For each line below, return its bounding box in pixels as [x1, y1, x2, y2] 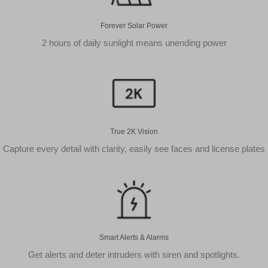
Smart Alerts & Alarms [99, 233, 169, 242]
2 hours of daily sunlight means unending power [41, 38, 227, 48]
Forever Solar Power [100, 22, 167, 31]
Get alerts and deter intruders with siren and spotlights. [28, 249, 240, 260]
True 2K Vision [110, 127, 158, 136]
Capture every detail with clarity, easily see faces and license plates [3, 144, 265, 154]
